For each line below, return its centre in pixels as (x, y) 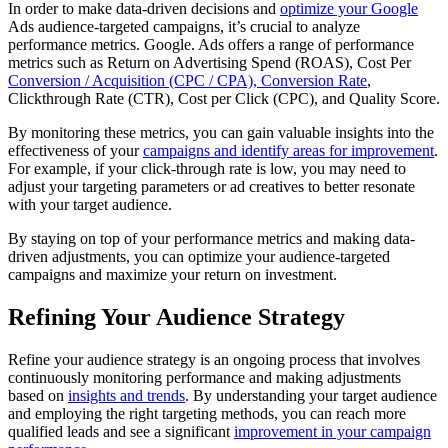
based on (38, 396)
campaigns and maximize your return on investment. (172, 275)
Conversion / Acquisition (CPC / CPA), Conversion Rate (187, 81)
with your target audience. (90, 205)
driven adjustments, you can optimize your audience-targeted (199, 257)
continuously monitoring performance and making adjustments (204, 378)
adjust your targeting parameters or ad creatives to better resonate (211, 187)
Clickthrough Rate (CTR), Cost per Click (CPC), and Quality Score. (224, 99)
